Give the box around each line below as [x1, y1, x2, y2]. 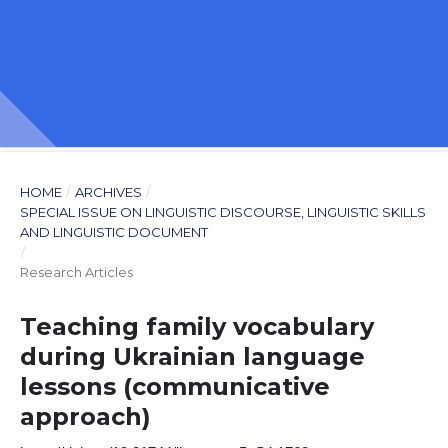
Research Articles [20, 264, 133, 280]
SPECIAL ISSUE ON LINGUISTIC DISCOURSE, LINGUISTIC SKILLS [20, 204, 426, 220]
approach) [20, 402, 151, 431]
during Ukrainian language [20, 342, 365, 371]
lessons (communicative [20, 372, 330, 401]
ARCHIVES [74, 184, 142, 200]
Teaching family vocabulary [20, 312, 374, 341]
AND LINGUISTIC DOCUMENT [20, 224, 208, 240]
